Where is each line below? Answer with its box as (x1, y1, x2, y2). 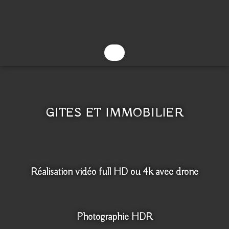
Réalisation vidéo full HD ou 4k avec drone (31, 166, 198, 178)
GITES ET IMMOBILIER (45, 105, 184, 121)
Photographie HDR (77, 211, 152, 223)
